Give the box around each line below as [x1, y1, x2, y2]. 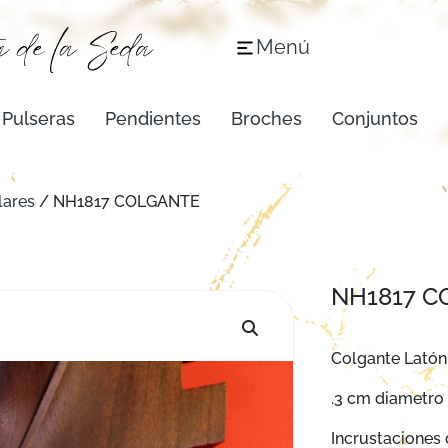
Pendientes [105, 108, 201, 129]
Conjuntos [332, 108, 418, 129]
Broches [231, 108, 302, 129]
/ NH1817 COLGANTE [35, 192, 200, 211]
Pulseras [2, 108, 75, 129]
